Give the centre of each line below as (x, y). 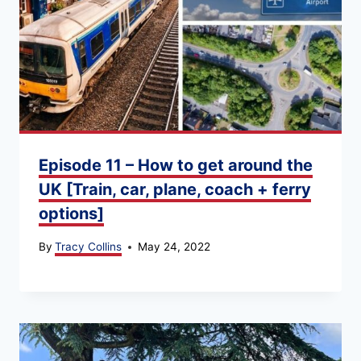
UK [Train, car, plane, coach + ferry (175, 189)
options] (71, 213)
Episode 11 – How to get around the (176, 165)
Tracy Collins (89, 247)
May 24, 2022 (174, 247)
